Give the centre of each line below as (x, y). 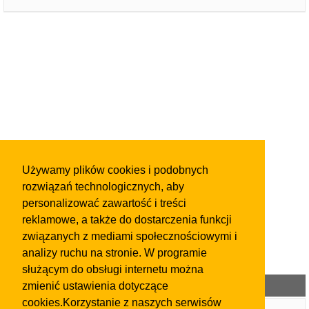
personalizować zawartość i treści (104, 203)
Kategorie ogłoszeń (154, 286)
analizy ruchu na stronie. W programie (114, 253)
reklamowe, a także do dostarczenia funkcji (127, 220)
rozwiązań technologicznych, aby (103, 187)
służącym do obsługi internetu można (113, 270)
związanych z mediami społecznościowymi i (130, 237)
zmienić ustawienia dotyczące (95, 286)
